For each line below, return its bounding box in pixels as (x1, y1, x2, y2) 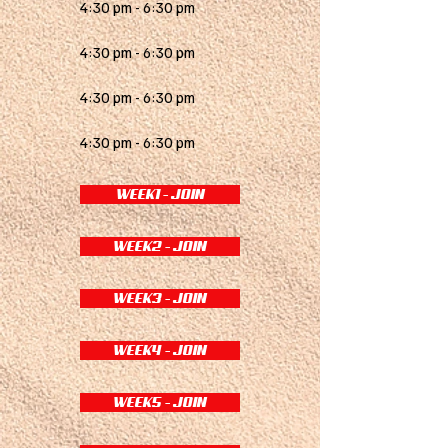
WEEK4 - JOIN (113, 342, 207, 358)
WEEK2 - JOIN (113, 238, 207, 254)
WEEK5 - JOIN (113, 394, 207, 410)
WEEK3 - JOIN (113, 290, 207, 306)
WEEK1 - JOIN (115, 186, 205, 202)
